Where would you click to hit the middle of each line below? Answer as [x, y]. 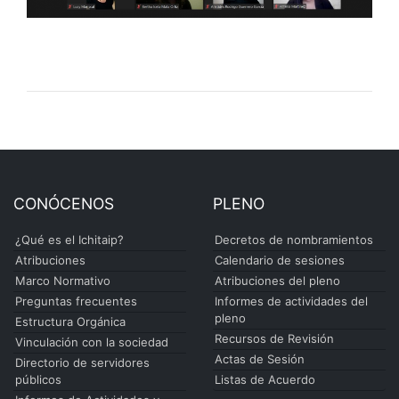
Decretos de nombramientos [294, 239]
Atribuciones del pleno [277, 280]
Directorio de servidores [82, 362]
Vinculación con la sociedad [92, 342]
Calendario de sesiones [280, 260]
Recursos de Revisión [274, 338]
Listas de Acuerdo [265, 379]
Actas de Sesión [260, 358]
